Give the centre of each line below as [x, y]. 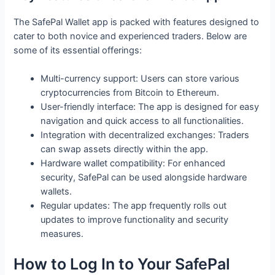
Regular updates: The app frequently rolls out [134, 206]
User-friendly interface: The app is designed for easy [150, 107]
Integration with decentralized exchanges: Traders [145, 135]
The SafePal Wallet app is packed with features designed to [137, 22]
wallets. [56, 192]
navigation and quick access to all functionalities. [142, 121]
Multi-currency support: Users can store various [140, 79]
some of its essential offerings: [78, 50]
